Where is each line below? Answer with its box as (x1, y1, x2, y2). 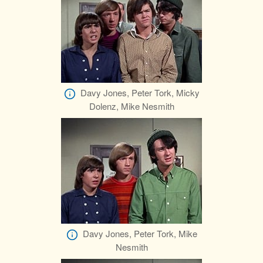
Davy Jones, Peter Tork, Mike (82, 227, 197, 240)
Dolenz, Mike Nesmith (89, 100, 174, 113)
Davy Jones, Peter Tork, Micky (80, 86, 200, 99)
